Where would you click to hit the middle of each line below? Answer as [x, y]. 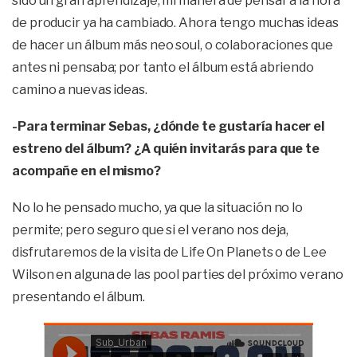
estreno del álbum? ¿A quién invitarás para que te [166, 149]
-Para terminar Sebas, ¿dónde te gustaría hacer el [169, 127]
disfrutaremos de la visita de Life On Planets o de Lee [169, 253]
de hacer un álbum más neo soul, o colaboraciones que [173, 45]
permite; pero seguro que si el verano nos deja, [151, 230]
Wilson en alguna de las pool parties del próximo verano [178, 275]
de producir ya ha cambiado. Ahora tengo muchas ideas [175, 23]
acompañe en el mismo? [86, 171]
